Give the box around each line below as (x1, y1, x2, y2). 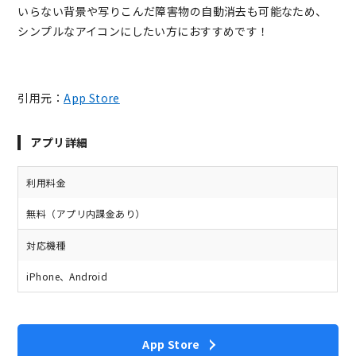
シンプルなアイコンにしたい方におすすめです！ (17, 23, 269, 40)
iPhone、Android (26, 269, 108, 284)
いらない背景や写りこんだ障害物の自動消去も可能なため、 (17, 3, 327, 20)
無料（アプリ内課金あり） (26, 207, 145, 221)
